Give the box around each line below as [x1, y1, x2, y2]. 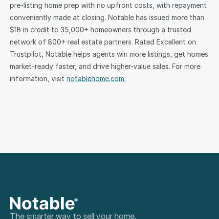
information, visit [10, 74, 66, 83]
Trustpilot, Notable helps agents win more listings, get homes [10, 50, 208, 58]
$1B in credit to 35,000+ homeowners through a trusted [10, 25, 191, 34]
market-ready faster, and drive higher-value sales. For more [10, 62, 200, 70]
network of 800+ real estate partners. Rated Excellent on [10, 38, 196, 46]
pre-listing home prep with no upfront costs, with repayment [10, 1, 207, 9]
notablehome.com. [66, 74, 126, 83]
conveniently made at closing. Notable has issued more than [10, 13, 204, 22]
